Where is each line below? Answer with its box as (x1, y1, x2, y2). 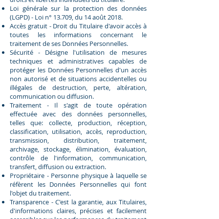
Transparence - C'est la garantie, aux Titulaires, (10, 197, 147, 206)
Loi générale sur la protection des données (10, 3, 147, 13)
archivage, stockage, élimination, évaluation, (10, 144, 147, 153)
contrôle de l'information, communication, (10, 153, 147, 162)
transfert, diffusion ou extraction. (10, 162, 106, 171)
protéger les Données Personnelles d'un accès (10, 65, 147, 74)
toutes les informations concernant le (10, 30, 147, 39)
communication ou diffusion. (10, 91, 94, 101)
